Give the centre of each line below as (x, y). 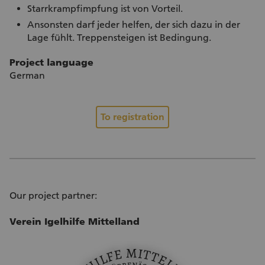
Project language (51, 63)
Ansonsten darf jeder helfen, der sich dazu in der (134, 25)
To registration (132, 117)
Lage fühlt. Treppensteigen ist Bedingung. (119, 38)
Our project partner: (53, 196)
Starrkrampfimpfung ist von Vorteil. (105, 9)
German (27, 76)
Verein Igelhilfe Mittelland (75, 222)
